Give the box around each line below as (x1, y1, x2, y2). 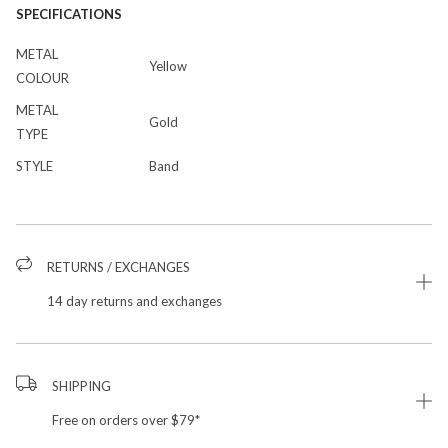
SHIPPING (51, 377, 111, 394)
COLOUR (16, 69, 69, 86)
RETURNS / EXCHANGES (47, 258, 190, 275)
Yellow (149, 57, 187, 74)
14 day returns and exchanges (47, 292, 222, 309)
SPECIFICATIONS (16, 5, 122, 22)
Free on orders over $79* (51, 411, 200, 428)
